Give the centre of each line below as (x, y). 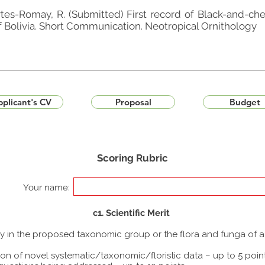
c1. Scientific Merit (131, 213)
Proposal (133, 102)
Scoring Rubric (132, 158)
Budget (245, 102)
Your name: (46, 188)
